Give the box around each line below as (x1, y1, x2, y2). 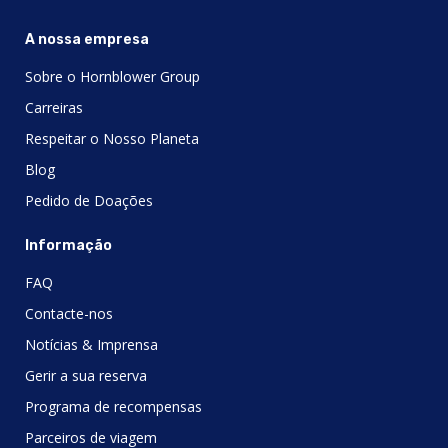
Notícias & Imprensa (25, 334, 158, 354)
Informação (25, 236, 112, 254)
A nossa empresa (25, 30, 149, 48)
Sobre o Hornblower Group (25, 66, 200, 86)
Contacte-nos (25, 303, 113, 323)
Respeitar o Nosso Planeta (25, 128, 199, 148)
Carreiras (25, 97, 83, 117)
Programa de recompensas (25, 396, 202, 416)
